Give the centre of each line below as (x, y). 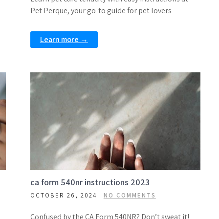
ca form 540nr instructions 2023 (90, 182)
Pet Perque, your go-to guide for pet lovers (101, 11)
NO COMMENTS (130, 195)
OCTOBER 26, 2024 (64, 195)
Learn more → (64, 39)
